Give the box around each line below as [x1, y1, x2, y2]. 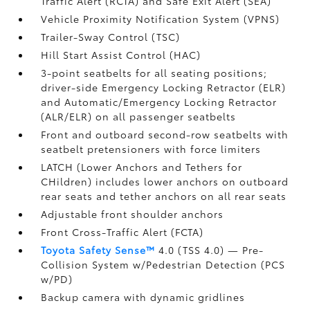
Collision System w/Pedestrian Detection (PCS [41, 257, 286, 271]
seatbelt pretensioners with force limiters [41, 142, 262, 156]
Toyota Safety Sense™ [41, 243, 156, 257]
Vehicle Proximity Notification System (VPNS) [41, 12, 280, 26]
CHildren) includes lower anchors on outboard [41, 174, 289, 188]
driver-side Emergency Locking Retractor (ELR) [41, 80, 286, 94]
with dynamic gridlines [124, 290, 246, 304]
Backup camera [41, 290, 125, 304]
